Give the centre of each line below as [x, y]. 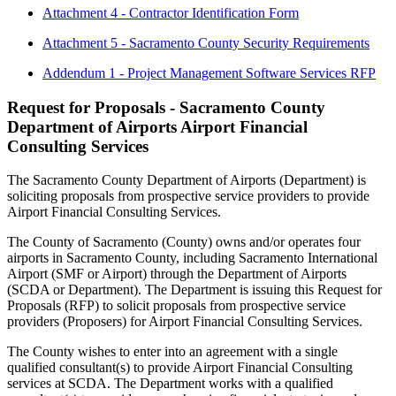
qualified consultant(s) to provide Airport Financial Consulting [180, 368]
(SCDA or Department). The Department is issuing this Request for [194, 290]
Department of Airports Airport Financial [157, 126]
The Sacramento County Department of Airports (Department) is [187, 180]
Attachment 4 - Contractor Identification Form [171, 12]
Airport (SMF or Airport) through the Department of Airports [177, 274]
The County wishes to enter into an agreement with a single [172, 352]
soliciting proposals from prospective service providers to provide [188, 196]
